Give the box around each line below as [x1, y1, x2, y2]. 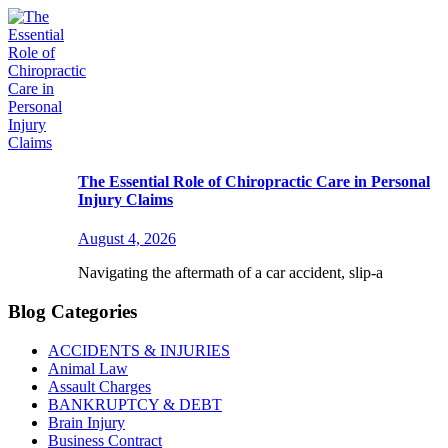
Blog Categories [8, 300, 137, 322]
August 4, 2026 [78, 230, 176, 248]
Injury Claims [78, 190, 173, 208]
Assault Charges [48, 377, 151, 395]
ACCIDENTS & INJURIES [48, 341, 230, 359]
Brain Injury [48, 413, 125, 431]
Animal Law [48, 359, 128, 377]
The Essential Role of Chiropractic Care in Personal [78, 172, 430, 190]
